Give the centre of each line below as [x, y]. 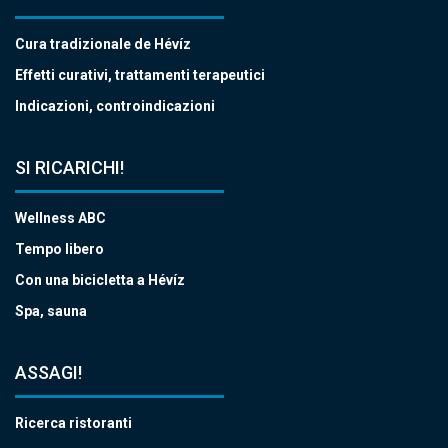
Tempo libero [59, 249]
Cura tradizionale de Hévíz [103, 44]
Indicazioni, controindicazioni [115, 106]
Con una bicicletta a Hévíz [100, 280]
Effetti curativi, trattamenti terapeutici [140, 75]
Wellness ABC [60, 218]
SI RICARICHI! [69, 168]
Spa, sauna [51, 311]
